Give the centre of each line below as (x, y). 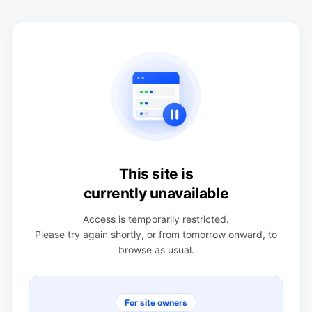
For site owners (156, 302)
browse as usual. (156, 249)
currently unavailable (156, 193)
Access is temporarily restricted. (156, 219)
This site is (156, 173)
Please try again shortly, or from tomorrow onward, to (156, 234)
